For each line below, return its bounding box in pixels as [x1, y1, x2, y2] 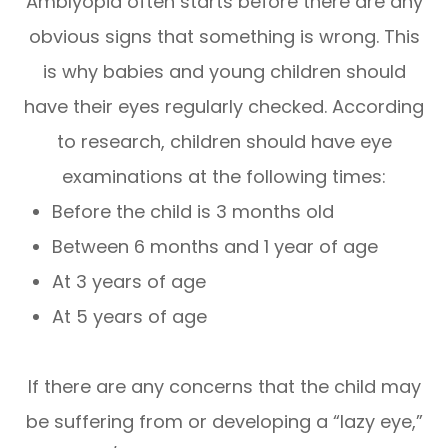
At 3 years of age [52, 268, 207, 294]
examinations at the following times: [62, 163, 386, 189]
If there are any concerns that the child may [27, 373, 421, 399]
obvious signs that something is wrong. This [28, 23, 420, 49]
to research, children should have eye [56, 128, 392, 154]
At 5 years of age [52, 303, 208, 329]
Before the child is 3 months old [52, 198, 335, 224]
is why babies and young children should [42, 58, 406, 84]
